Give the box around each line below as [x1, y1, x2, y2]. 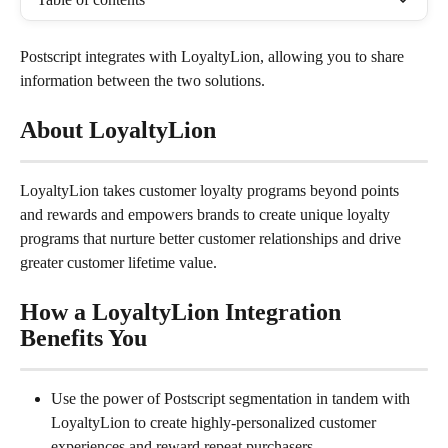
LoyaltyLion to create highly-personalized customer [51, 414, 380, 431]
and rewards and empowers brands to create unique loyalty [20, 206, 394, 223]
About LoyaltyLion [20, 117, 216, 143]
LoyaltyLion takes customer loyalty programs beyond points [20, 182, 403, 199]
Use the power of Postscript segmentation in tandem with [51, 390, 414, 407]
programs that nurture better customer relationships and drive [20, 230, 405, 247]
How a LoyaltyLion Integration [20, 299, 347, 325]
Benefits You [20, 325, 147, 351]
